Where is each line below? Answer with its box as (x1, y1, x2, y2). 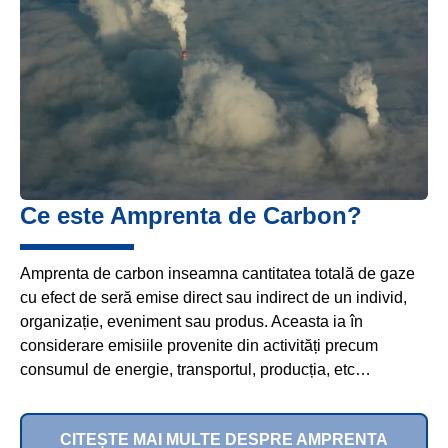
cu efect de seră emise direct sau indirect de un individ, (20, 289, 407, 307)
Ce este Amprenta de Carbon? (20, 202, 362, 230)
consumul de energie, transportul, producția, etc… (20, 361, 371, 379)
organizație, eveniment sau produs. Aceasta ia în (20, 313, 363, 331)
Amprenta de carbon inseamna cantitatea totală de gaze (20, 265, 415, 283)
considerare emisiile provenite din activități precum (20, 337, 378, 355)
